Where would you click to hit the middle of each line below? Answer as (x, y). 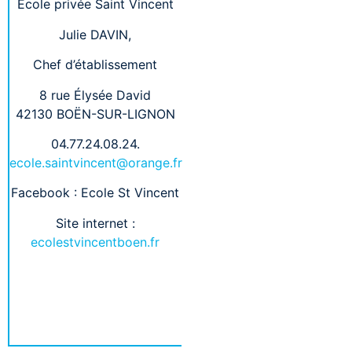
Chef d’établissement (95, 65)
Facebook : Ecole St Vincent (95, 193)
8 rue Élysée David (95, 95)
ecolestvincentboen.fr (95, 242)
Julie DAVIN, (95, 34)
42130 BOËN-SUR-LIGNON (95, 114)
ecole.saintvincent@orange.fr (96, 162)
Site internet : (95, 223)
